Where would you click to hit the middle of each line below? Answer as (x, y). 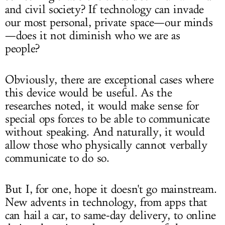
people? (24, 49)
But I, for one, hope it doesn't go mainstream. (111, 189)
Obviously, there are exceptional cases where (109, 80)
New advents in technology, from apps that (106, 202)
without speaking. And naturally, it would (105, 132)
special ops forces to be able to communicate (107, 119)
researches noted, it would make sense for (102, 106)
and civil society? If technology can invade (105, 10)
